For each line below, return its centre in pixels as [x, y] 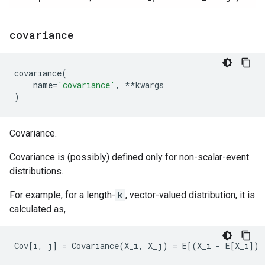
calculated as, [38, 209]
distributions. [36, 171]
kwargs [150, 85]
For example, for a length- [62, 195]
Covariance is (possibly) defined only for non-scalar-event [129, 157]
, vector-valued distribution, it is [190, 195]
